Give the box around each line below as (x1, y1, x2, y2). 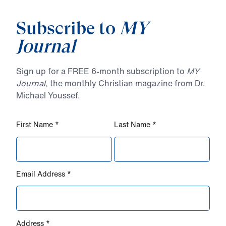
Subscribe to (16, 20, 120, 39)
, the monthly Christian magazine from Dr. (45, 77, 205, 89)
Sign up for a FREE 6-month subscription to (16, 65, 187, 77)
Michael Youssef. (16, 89, 80, 101)
